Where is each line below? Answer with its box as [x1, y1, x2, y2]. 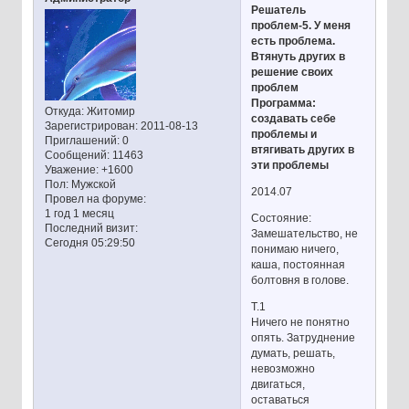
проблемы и [251, 128, 318, 142]
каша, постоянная [251, 258, 346, 272]
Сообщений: [44, 149, 110, 163]
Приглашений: [44, 134, 120, 148]
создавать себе [251, 112, 337, 126]
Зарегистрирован [44, 120, 135, 133]
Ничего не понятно [251, 315, 351, 329]
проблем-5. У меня [251, 19, 351, 33]
